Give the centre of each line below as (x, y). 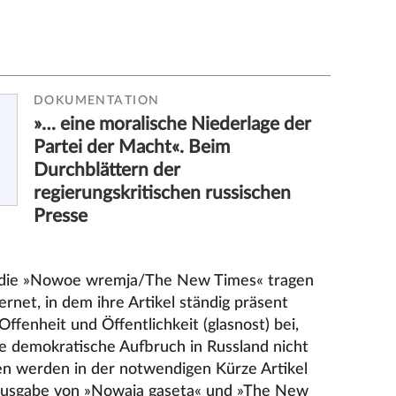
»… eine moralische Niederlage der (173, 124)
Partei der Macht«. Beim (132, 147)
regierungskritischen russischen (163, 193)
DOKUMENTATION (97, 101)
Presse (61, 216)
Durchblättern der (107, 170)
